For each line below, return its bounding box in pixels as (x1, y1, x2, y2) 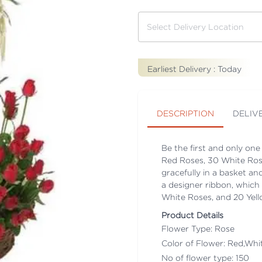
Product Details (161, 210, 223, 219)
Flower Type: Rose (161, 223, 235, 233)
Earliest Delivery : (147, 64, 218, 73)
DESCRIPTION (157, 109, 214, 118)
